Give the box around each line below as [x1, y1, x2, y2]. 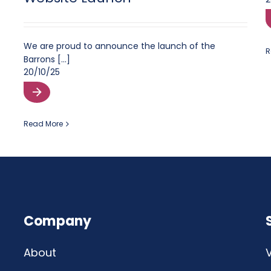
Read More [24, 119, 63, 129]
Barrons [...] [24, 53, 70, 66]
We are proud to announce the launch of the [24, 40, 215, 53]
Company [24, 212, 92, 231]
